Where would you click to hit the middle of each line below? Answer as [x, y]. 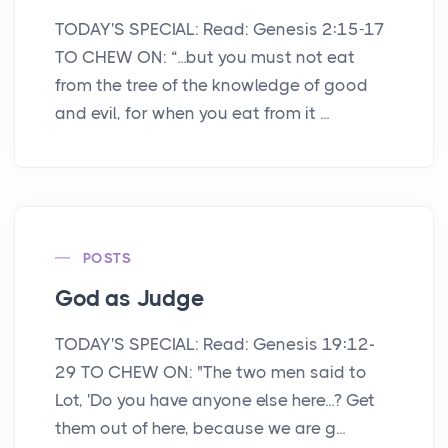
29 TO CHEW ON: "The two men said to [211, 371]
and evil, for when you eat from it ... [192, 112]
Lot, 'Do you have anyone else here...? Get [215, 399]
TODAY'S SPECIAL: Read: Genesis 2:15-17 [220, 28]
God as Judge [130, 298]
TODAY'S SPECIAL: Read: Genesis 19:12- [215, 343]
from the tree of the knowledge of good [211, 84]
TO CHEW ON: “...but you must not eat [205, 56]
